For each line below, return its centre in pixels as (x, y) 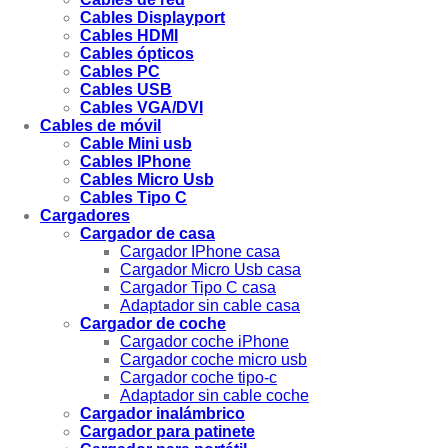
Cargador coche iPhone (204, 341)
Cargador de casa (147, 233)
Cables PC (120, 71)
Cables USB (126, 89)
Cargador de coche (153, 323)
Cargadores (85, 215)
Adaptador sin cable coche (214, 395)
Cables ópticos (137, 53)
